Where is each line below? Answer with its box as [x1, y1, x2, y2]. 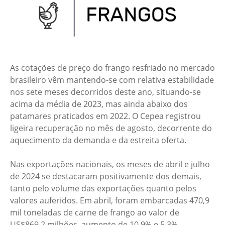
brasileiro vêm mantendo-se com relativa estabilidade [10, 74, 214, 85]
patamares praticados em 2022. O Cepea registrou [10, 110, 201, 122]
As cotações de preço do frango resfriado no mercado [10, 62, 215, 73]
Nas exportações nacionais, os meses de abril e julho [10, 159, 210, 170]
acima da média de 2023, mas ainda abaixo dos [10, 98, 188, 109]
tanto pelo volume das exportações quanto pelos [10, 183, 196, 194]
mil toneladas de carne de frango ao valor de [10, 207, 179, 218]
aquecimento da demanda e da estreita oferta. [10, 135, 186, 146]
